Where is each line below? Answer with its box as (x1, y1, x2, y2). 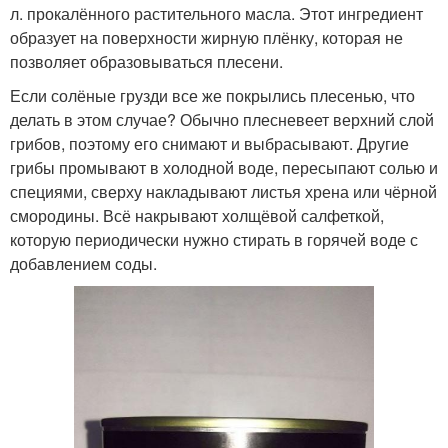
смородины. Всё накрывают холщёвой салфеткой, (10, 204, 384, 228)
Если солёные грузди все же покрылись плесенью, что (10, 84, 415, 108)
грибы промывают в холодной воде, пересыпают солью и (10, 156, 438, 180)
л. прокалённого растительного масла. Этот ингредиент (10, 2, 423, 26)
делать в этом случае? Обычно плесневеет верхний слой (10, 108, 434, 132)
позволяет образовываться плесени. (10, 50, 283, 74)
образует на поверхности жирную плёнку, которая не (10, 26, 403, 50)
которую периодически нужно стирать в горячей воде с (10, 228, 418, 252)
